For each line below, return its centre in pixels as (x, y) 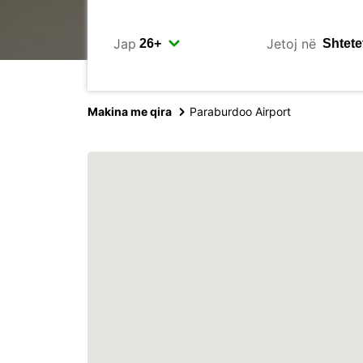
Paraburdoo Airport (240, 111)
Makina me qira (130, 111)
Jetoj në (291, 43)
